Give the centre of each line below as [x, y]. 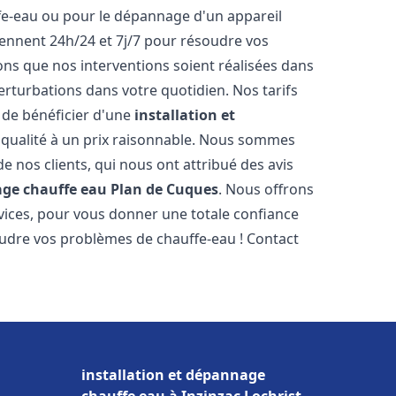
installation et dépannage [173, 375]
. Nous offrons [267, 189]
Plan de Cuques [165, 189]
